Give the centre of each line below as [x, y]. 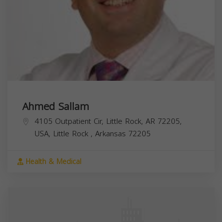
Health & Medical [52, 162]
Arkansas [112, 134]
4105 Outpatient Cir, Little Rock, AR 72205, [108, 121]
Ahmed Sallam [56, 106]
